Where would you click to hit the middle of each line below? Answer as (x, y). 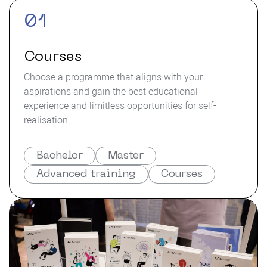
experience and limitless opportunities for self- (120, 106)
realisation (46, 120)
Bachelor (60, 156)
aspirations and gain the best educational (111, 91)
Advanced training (86, 174)
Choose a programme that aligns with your (113, 77)
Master (126, 156)
